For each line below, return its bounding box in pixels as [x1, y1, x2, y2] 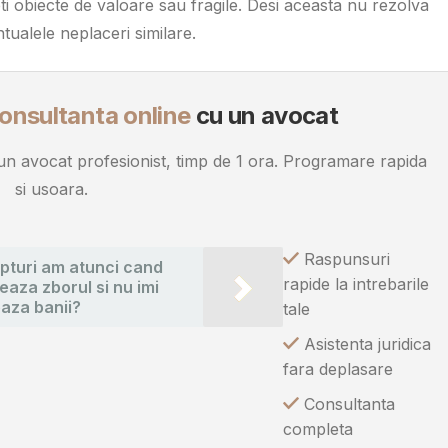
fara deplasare [282, 359, 393, 380]
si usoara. [15, 179, 88, 200]
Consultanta [298, 394, 395, 415]
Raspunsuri [298, 249, 390, 270]
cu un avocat [190, 100, 338, 130]
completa [282, 419, 353, 440]
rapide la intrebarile [282, 274, 429, 295]
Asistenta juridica [298, 334, 431, 355]
